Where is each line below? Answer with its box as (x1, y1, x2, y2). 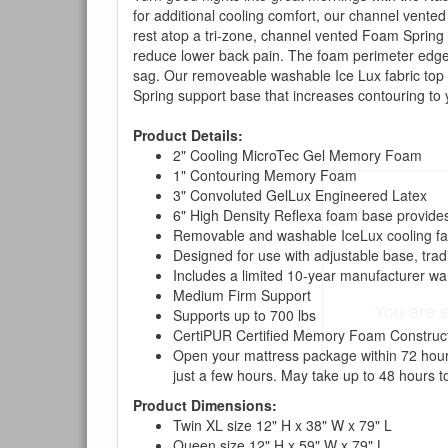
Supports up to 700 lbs (173, 304, 316, 325)
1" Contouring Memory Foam (173, 164, 357, 185)
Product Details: (133, 124, 243, 145)
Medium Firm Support (173, 284, 311, 305)
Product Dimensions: (133, 394, 277, 415)
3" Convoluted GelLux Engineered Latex (173, 184, 427, 205)
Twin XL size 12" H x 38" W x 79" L (173, 414, 392, 435)
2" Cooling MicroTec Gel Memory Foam (173, 144, 422, 165)
